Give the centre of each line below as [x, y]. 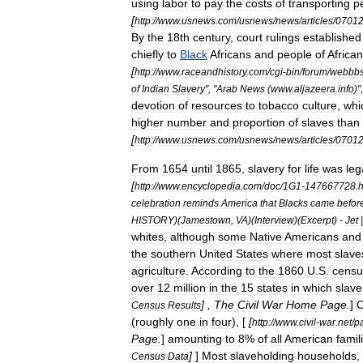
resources [217, 105]
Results [184, 305]
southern [173, 254]
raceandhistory [214, 72]
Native [266, 237]
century [211, 37]
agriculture [158, 271]
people [295, 54]
